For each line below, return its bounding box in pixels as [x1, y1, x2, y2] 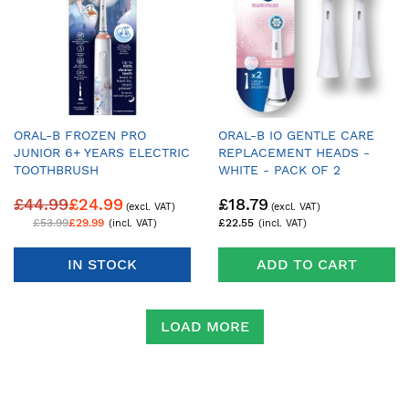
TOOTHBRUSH [14, 163, 99, 178]
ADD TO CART [257, 255, 357, 273]
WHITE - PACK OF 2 [218, 163, 341, 178]
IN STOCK [68, 255, 137, 273]
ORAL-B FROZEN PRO [14, 128, 146, 143]
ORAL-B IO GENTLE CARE [218, 128, 374, 143]
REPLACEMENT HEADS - [218, 145, 370, 161]
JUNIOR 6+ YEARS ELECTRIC [14, 145, 190, 161]
